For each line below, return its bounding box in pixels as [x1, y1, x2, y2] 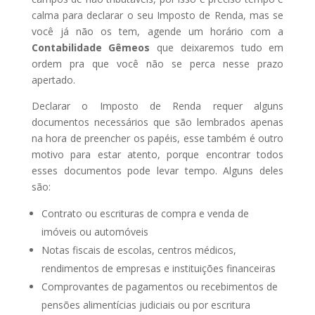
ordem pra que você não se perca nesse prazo [31, 57, 284, 70]
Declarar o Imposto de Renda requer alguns [31, 99, 284, 112]
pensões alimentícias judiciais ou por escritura [41, 298, 250, 311]
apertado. [31, 73, 75, 86]
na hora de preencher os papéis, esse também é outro [31, 131, 284, 145]
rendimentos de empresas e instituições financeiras [41, 262, 276, 275]
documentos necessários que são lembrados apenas [31, 115, 284, 129]
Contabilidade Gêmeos [31, 41, 150, 54]
